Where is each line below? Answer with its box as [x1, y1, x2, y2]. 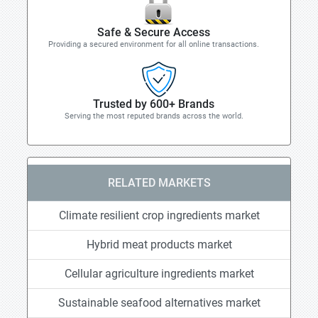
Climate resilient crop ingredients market [58, 209, 260, 222]
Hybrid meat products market [86, 238, 232, 251]
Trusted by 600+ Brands [93, 97, 214, 111]
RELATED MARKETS [107, 176, 211, 190]
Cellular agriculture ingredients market [64, 267, 254, 280]
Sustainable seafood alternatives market [57, 296, 261, 309]
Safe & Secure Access [97, 26, 210, 39]
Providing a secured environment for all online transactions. [48, 40, 259, 49]
